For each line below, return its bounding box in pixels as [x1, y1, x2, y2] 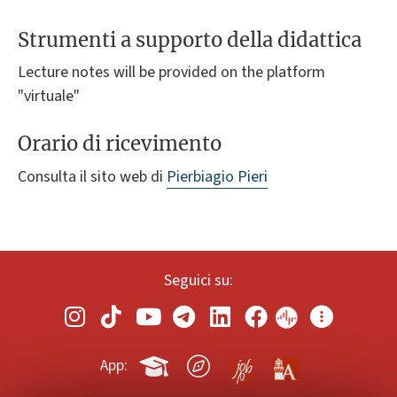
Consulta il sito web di [18, 165, 167, 188]
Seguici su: [164, 269, 233, 292]
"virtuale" [18, 85, 80, 108]
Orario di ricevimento [18, 131, 222, 157]
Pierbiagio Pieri [167, 165, 268, 188]
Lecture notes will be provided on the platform [18, 61, 325, 84]
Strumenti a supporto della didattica [18, 27, 362, 52]
